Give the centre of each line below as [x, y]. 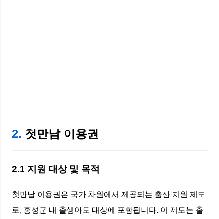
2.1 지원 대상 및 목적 [56, 169]
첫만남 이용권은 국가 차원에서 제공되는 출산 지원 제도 [109, 195]
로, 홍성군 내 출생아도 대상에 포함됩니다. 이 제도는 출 [108, 210]
